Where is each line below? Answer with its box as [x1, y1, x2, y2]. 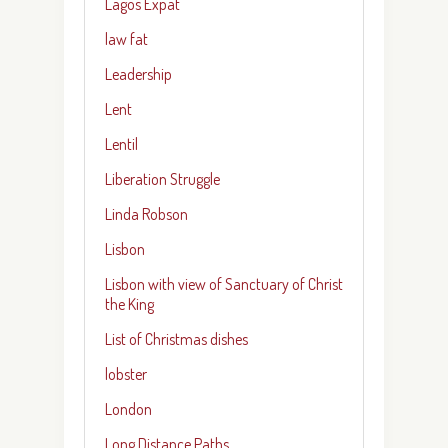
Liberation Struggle [105, 168, 220, 189]
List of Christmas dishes [105, 328, 248, 349]
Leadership [105, 63, 172, 84]
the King [105, 293, 154, 314]
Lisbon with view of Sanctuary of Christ [105, 273, 343, 294]
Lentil [105, 133, 138, 154]
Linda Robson [105, 203, 188, 224]
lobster [105, 363, 147, 384]
